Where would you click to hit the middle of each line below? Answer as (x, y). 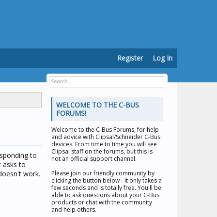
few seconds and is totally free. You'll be (106, 188)
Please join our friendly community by (103, 173)
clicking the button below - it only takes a (107, 180)
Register (130, 58)
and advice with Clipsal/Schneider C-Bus (106, 137)
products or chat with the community (102, 202)
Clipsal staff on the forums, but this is (102, 151)
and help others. (74, 209)
